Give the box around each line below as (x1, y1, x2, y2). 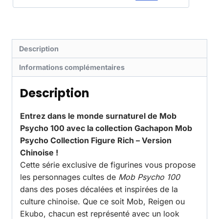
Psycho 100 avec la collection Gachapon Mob (20, 123, 192, 133)
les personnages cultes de (20, 172, 118, 182)
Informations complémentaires (19, 63, 125, 72)
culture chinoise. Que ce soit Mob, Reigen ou (20, 197, 185, 207)
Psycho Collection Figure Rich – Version (20, 135, 172, 146)
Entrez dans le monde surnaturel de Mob (20, 111, 176, 121)
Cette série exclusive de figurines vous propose (20, 160, 196, 170)
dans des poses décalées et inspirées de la (20, 184, 178, 195)
